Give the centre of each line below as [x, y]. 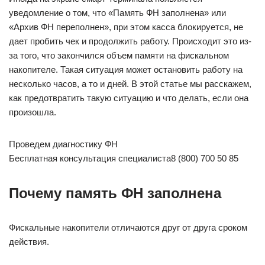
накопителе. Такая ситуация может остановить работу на [126, 70]
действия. [29, 242]
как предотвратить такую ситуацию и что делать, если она [129, 98]
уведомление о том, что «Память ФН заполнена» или [117, 13]
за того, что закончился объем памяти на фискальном [119, 55]
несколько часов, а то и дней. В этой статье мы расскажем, [130, 84]
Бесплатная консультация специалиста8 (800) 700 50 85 [124, 158]
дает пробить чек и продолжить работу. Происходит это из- [130, 41]
